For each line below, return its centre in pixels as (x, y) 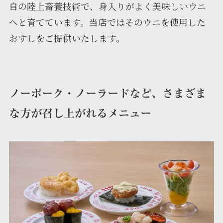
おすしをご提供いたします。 (67, 38)
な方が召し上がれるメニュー (80, 113)
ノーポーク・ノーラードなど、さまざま (107, 94)
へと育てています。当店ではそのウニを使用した (107, 22)
